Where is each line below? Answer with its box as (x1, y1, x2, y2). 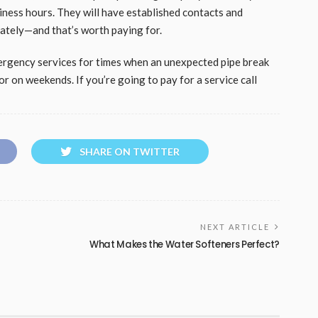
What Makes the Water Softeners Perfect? (89, 238, 280, 252)
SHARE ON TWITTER (79, 146, 180, 158)
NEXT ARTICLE (200, 222, 270, 232)
